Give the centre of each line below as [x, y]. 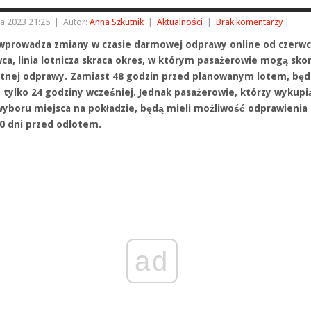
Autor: [76, 22]
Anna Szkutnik [117, 22]
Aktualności [180, 22]
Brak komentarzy [249, 22]
